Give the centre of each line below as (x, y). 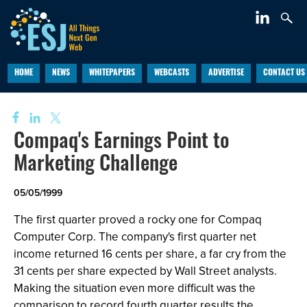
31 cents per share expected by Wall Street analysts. (145, 271)
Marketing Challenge (96, 165)
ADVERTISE (226, 73)
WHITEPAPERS (112, 73)
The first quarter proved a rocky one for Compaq (138, 220)
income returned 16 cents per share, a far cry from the (150, 254)
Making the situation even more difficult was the (135, 288)
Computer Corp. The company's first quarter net (135, 237)
